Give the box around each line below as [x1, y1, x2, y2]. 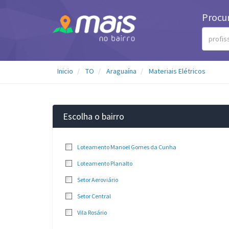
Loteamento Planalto [77, 159, 132, 167]
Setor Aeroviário [77, 176, 118, 184]
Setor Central [77, 192, 111, 200]
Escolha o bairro [63, 110, 124, 122]
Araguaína [106, 66, 136, 76]
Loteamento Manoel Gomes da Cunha [77, 143, 176, 151]
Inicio [57, 66, 73, 76]
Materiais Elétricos [149, 66, 205, 76]
